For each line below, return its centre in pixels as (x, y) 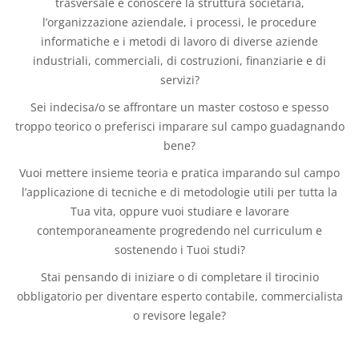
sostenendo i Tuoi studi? (179, 250)
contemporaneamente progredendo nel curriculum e (179, 230)
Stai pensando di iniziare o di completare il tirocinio (179, 277)
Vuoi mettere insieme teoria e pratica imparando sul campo (179, 173)
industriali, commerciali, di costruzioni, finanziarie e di (179, 61)
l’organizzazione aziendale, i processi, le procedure (179, 22)
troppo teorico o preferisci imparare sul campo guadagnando (179, 126)
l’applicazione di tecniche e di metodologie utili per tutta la (179, 192)
